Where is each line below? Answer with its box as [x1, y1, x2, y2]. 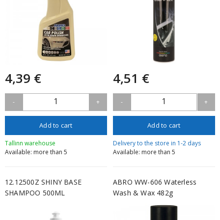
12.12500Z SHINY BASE [5, 177, 82, 187]
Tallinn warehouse [5, 138, 55, 147]
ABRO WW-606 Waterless [112, 177, 197, 187]
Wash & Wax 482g [112, 188, 173, 197]
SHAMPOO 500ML [5, 188, 65, 197]
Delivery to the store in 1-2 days [112, 138, 201, 147]
